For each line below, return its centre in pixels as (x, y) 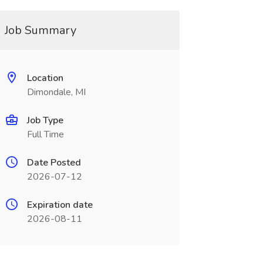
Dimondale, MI (56, 92)
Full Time (45, 134)
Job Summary (40, 30)
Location (45, 78)
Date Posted (54, 163)
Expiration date (60, 205)
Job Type (45, 120)
